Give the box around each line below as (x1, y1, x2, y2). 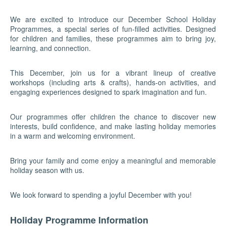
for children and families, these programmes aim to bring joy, (10, 33, 216, 43)
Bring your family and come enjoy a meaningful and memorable (10, 155, 216, 165)
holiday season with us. (10, 164, 84, 175)
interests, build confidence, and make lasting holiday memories (10, 121, 216, 131)
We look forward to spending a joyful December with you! (10, 189, 192, 200)
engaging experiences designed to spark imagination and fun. (10, 86, 207, 97)
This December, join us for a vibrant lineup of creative (10, 67, 216, 78)
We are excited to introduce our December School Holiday (10, 14, 216, 24)
